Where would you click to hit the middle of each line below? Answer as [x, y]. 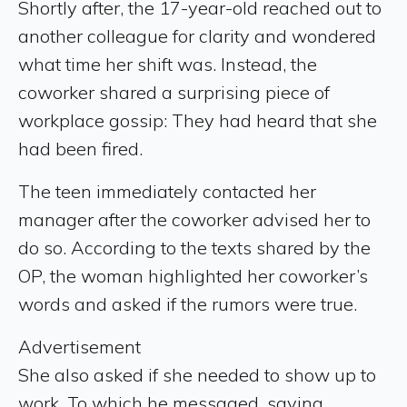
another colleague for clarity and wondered [197, 35]
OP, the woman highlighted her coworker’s [193, 275]
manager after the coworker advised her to [194, 219]
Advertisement [79, 346]
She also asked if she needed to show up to [197, 374]
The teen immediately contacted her [167, 191]
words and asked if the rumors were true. [188, 303]
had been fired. [80, 148]
